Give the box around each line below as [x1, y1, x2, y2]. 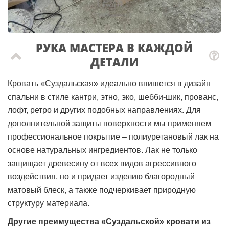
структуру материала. [8, 198, 89, 208]
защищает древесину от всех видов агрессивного [8, 158, 196, 168]
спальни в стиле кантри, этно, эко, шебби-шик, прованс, [8, 92, 218, 101]
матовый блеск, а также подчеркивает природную [8, 185, 196, 194]
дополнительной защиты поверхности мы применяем [8, 119, 211, 128]
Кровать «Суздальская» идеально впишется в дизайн [8, 79, 211, 88]
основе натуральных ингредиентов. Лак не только [8, 145, 197, 154]
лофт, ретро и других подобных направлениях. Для [8, 105, 201, 114]
